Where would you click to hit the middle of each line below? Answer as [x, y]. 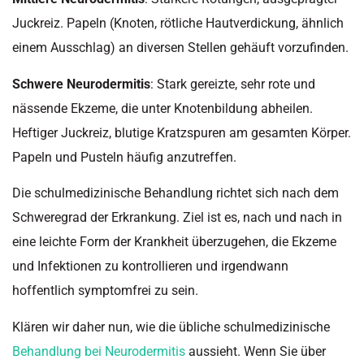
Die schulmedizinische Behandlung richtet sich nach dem [175, 193]
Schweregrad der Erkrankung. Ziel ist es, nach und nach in [177, 218]
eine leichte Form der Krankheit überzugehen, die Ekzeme [174, 242]
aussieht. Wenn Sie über [256, 351]
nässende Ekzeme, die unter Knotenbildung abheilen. [162, 108]
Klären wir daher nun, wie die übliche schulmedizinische [171, 327]
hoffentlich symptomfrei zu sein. [105, 291]
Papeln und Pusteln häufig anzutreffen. [124, 157]
